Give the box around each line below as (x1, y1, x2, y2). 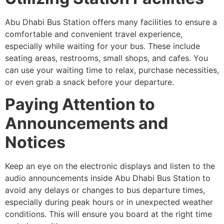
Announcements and (5, 113, 168, 133)
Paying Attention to (5, 94, 155, 114)
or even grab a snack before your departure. (5, 77, 174, 87)
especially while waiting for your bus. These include (5, 41, 200, 51)
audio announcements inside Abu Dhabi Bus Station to (5, 173, 210, 183)
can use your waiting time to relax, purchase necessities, (5, 65, 219, 75)
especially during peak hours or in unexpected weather (5, 197, 213, 207)
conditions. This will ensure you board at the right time (5, 209, 212, 219)
